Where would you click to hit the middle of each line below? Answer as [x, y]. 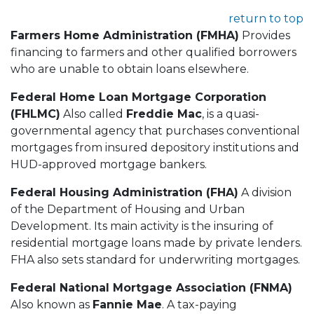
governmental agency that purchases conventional [155, 130]
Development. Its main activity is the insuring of [142, 226]
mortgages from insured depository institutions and [155, 147]
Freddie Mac [164, 114]
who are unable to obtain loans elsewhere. [130, 69]
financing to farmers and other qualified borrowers [153, 52]
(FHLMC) [35, 114]
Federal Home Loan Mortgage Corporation [138, 97]
